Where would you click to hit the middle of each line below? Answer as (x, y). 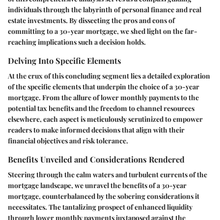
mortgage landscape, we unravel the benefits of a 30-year (97, 185)
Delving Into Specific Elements (65, 60)
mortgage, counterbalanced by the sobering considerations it (104, 196)
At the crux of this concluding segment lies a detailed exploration (109, 76)
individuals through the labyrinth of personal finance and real (105, 9)
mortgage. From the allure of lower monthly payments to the (103, 97)
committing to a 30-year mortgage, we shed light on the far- (103, 31)
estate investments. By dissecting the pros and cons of (91, 20)
